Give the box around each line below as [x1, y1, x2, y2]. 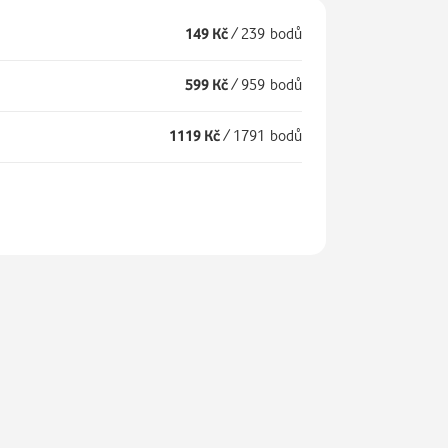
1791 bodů [232, 126, 302, 145]
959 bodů [240, 75, 302, 94]
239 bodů [240, 24, 302, 43]
